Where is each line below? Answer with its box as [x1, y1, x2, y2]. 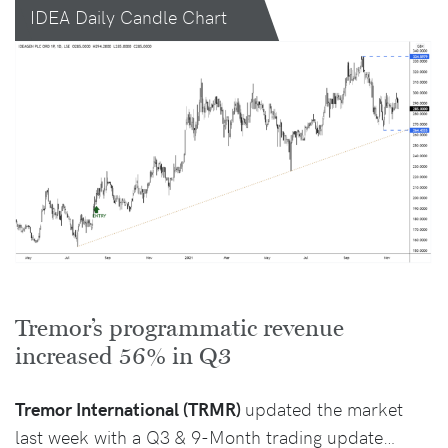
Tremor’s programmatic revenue [15, 313, 344, 343]
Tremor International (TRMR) [15, 395, 245, 421]
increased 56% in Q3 [15, 341, 232, 371]
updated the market [245, 395, 403, 421]
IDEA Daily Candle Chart [30, 4, 227, 30]
